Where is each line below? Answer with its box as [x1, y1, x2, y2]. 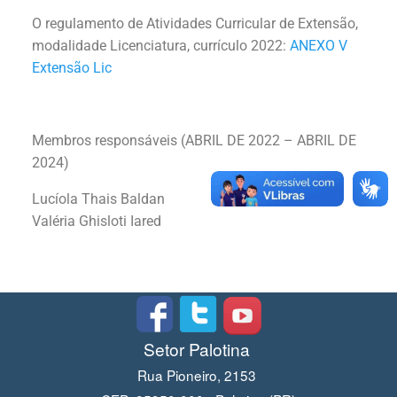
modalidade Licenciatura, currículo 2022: [32, 36, 290, 54]
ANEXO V [290, 36, 347, 54]
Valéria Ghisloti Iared [32, 212, 161, 230]
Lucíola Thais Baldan [32, 190, 165, 207]
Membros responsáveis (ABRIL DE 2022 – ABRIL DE [32, 131, 356, 149]
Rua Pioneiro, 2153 [137, 364, 260, 385]
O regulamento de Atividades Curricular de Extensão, [32, 14, 358, 32]
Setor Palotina [143, 336, 250, 361]
